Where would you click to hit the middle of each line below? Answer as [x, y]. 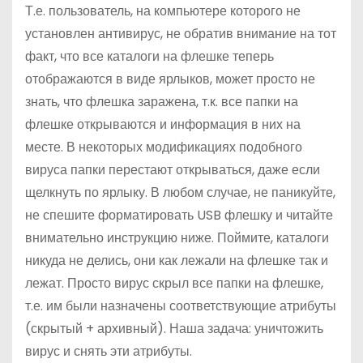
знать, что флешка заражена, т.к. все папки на [162, 102]
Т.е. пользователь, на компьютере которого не [163, 11]
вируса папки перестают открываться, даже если [173, 170]
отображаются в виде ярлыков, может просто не [170, 79]
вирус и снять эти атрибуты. [109, 351]
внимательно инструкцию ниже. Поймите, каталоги [177, 238]
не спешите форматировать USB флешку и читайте [179, 215]
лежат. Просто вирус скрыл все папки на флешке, [174, 283]
